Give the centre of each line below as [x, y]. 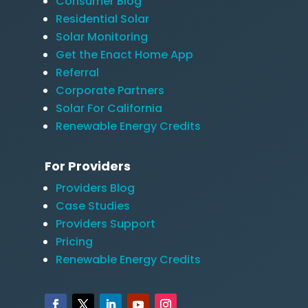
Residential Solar [102, 19]
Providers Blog [95, 188]
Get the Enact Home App [124, 54]
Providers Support [105, 223]
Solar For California [109, 108]
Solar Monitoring [101, 36]
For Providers [87, 166]
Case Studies [92, 206]
